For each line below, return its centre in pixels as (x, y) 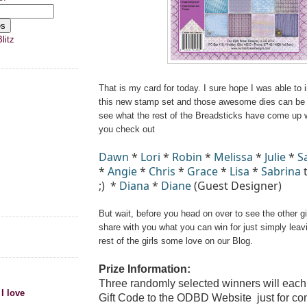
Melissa (233, 157)
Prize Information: (146, 269)
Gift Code (123, 297)
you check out (127, 129)
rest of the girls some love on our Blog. (176, 241)
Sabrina (281, 171)
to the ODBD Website (202, 297)
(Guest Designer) (236, 185)
